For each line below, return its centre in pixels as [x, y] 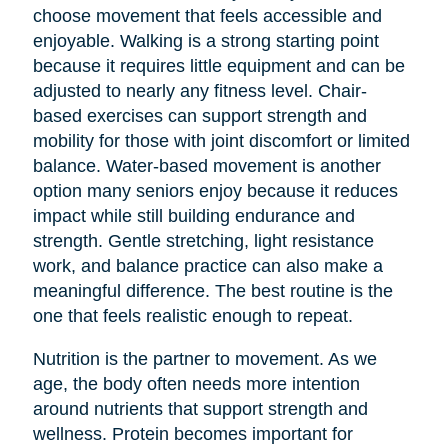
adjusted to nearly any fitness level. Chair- [199, 90]
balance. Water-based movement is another [206, 165]
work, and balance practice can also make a [207, 265]
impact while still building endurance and [193, 215]
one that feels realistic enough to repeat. [192, 315]
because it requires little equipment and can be [218, 65]
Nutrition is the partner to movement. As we [204, 358]
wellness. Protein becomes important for [192, 433]
